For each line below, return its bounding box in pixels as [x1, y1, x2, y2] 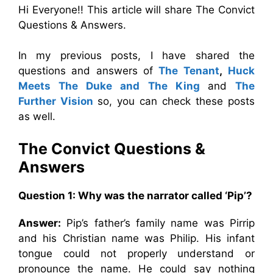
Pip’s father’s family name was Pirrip [61, 217, 255, 229]
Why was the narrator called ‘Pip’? [78, 190, 252, 202]
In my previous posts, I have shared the [18, 49, 255, 62]
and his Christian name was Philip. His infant [18, 232, 255, 244]
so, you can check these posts [97, 94, 255, 107]
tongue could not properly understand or [18, 247, 255, 260]
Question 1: [18, 190, 78, 202]
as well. [18, 110, 55, 122]
